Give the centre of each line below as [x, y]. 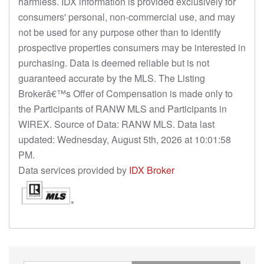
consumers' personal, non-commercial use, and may [127, 16]
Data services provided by [74, 170]
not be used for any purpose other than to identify [120, 32]
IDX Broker [152, 170]
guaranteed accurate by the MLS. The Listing [112, 78]
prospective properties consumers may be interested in [132, 47]
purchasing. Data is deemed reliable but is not [114, 62]
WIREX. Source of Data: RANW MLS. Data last [116, 124]
